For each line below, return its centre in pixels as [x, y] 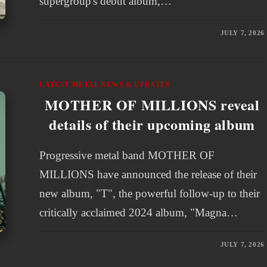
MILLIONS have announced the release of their [148, 174]
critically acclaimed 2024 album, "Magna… [139, 212]
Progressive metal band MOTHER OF [127, 155]
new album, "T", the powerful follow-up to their [150, 193]
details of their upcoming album [152, 124]
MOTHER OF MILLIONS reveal [152, 105]
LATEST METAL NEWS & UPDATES [105, 85]
